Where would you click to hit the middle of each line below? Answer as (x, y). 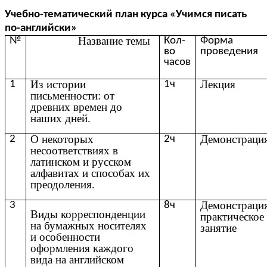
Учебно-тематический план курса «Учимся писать (126, 14)
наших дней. (61, 118)
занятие (219, 228)
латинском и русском (81, 162)
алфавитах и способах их (91, 173)
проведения (229, 51)
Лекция (218, 84)
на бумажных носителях (89, 225)
